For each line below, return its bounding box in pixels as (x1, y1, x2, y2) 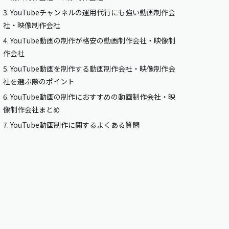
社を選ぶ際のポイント (3, 76, 75, 86)
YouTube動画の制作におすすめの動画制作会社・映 (9, 91, 176, 102)
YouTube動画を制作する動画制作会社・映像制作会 (9, 63, 176, 74)
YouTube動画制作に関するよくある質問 (9, 119, 140, 130)
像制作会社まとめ (3, 104, 61, 114)
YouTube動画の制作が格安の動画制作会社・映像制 (9, 35, 176, 45)
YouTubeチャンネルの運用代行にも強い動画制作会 (9, 7, 176, 17)
